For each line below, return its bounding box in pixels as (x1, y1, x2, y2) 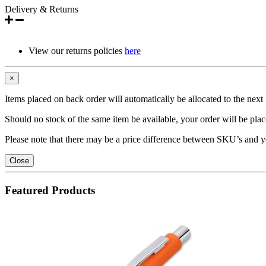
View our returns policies (28, 45, 125, 56)
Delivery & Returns (5, 4, 78, 14)
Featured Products (5, 183, 95, 197)
